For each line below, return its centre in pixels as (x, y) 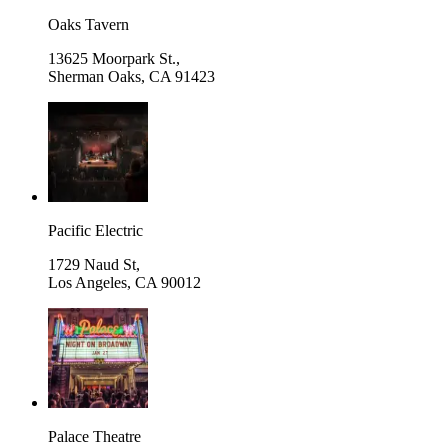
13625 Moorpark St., (114, 58)
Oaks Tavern (88, 24)
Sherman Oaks (94, 76)
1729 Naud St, (94, 264)
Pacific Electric (95, 230)
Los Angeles (87, 282)
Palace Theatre (94, 436)
